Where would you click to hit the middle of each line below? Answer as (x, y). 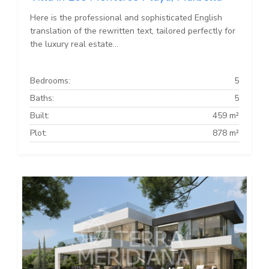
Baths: (42, 98)
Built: (40, 115)
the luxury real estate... (74, 44)
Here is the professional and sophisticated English (126, 17)
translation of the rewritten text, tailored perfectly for (133, 31)
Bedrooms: (50, 80)
